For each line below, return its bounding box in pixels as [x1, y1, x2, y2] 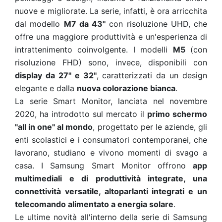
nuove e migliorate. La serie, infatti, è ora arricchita [15, 6, 207, 16]
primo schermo [147, 109, 207, 119]
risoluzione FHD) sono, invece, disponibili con [15, 57, 207, 67]
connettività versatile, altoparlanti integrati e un [15, 186, 207, 196]
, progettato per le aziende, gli [93, 122, 208, 132]
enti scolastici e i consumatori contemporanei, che [15, 135, 207, 145]
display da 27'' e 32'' [15, 70, 97, 80]
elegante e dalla [15, 83, 77, 93]
